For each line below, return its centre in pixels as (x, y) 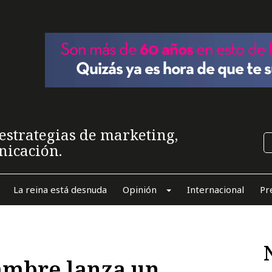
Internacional (215, 189)
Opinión (139, 189)
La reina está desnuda (60, 189)
